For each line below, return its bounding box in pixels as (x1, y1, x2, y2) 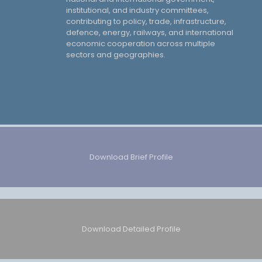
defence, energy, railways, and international (66, 26, 233, 38)
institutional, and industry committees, (66, 4, 209, 16)
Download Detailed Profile (81, 223, 181, 235)
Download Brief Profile (89, 151, 173, 163)
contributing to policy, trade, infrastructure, (66, 15, 226, 27)
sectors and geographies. (66, 49, 166, 60)
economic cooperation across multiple (66, 37, 215, 49)
